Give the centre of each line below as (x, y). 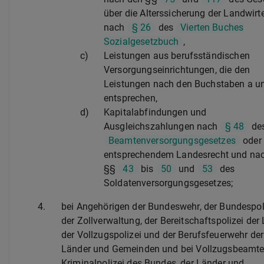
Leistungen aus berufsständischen (177, 56)
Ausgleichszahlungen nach (162, 126)
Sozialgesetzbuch (141, 42)
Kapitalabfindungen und (155, 112)
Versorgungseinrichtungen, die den (177, 70)
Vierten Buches (212, 27)
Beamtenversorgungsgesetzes (172, 141)
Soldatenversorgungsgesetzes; (169, 183)
